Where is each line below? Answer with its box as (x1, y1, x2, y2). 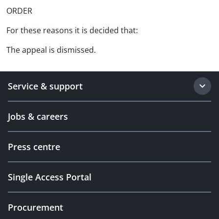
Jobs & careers (8, 110, 68, 122)
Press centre (8, 141, 60, 153)
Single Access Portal (8, 171, 91, 183)
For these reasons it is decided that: (6, 25, 138, 36)
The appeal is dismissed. (6, 44, 96, 55)
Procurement (8, 201, 63, 213)
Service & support (8, 80, 83, 92)
